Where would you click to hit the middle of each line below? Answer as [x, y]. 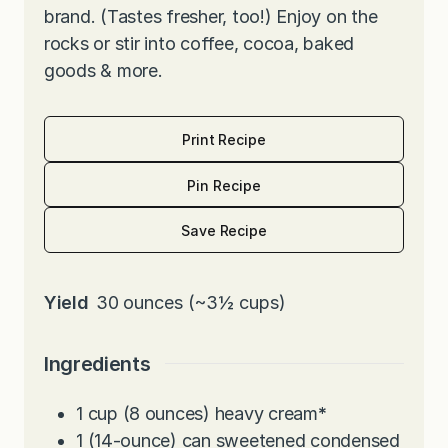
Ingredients [97, 363]
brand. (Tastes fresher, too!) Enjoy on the [211, 17]
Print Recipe [224, 139]
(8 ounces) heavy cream [220, 413]
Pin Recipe [224, 185]
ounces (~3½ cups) [205, 302]
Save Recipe [224, 230]
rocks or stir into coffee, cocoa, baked [199, 44]
